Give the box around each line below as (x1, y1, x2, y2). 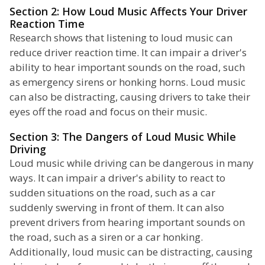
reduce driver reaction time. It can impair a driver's (9, 46, 247, 60)
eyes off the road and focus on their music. (9, 105, 207, 119)
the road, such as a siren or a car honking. (9, 230, 203, 244)
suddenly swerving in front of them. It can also (9, 201, 224, 215)
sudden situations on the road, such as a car (9, 186, 215, 200)
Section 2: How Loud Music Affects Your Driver (9, 4, 247, 19)
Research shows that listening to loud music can (9, 31, 232, 45)
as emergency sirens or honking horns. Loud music (9, 75, 245, 89)
